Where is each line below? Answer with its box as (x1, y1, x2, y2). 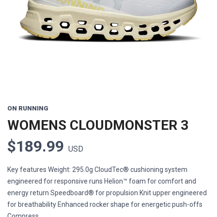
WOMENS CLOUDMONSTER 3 (7, 117, 188, 133)
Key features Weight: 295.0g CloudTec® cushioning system (7, 166, 187, 173)
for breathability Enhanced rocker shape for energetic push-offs (7, 201, 202, 208)
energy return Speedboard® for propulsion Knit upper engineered (7, 189, 207, 197)
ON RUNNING (7, 105, 48, 112)
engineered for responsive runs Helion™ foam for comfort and (7, 177, 196, 185)
